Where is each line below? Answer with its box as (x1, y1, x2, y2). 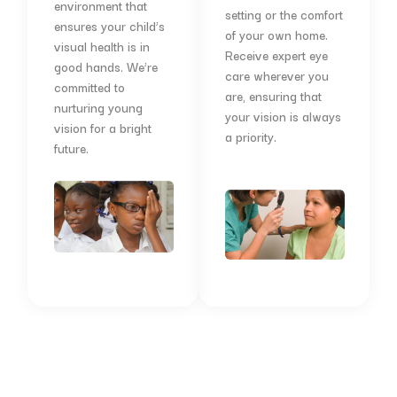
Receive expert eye (224, 44, 328, 65)
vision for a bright (53, 117, 152, 137)
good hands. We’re (53, 56, 158, 76)
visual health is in (53, 35, 150, 56)
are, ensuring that (224, 85, 322, 105)
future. (53, 137, 89, 158)
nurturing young (53, 97, 143, 117)
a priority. (224, 126, 276, 146)
